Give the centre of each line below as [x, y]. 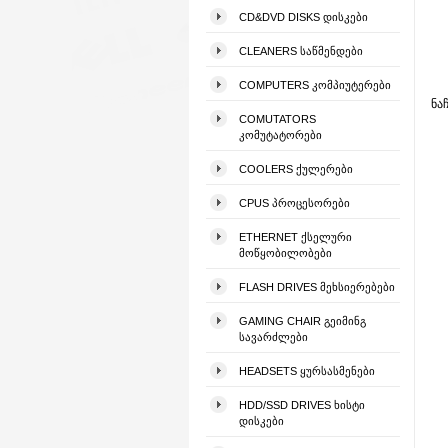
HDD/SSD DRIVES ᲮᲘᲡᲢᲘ [302, 405]
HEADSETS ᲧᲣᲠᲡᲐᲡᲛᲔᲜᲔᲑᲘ [307, 371]
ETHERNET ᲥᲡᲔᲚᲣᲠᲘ [295, 237]
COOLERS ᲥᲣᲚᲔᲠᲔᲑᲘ [296, 169]
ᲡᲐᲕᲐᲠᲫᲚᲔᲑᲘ [273, 337]
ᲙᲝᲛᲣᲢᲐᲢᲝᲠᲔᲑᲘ [280, 135]
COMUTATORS [277, 119]
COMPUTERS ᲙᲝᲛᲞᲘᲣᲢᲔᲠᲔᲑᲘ [315, 85]
